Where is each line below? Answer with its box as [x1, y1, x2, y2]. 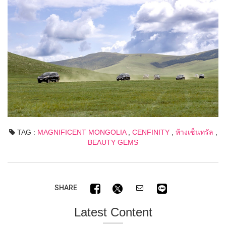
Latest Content [74, 205, 152, 219]
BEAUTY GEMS [88, 138, 138, 147]
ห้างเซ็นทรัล [175, 128, 213, 137]
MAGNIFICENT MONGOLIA [37, 128, 126, 137]
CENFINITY [132, 128, 169, 137]
